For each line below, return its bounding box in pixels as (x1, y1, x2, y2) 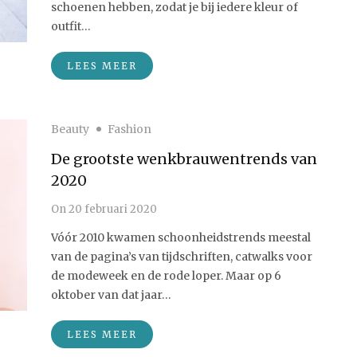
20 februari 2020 (66, 202, 157, 216)
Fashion (108, 122, 151, 136)
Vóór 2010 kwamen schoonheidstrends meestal (51, 230, 311, 245)
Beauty (51, 122, 89, 136)
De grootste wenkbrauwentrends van (51, 150, 317, 168)
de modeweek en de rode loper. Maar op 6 (51, 269, 281, 283)
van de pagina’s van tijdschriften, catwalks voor (51, 249, 312, 264)
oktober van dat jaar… (51, 288, 171, 302)
